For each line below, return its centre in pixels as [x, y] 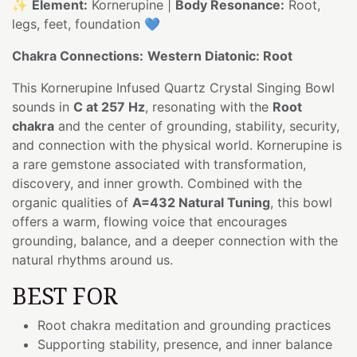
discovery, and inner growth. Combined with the [157, 183]
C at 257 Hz [109, 106]
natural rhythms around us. [92, 259]
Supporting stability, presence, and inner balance [185, 344]
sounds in [43, 106]
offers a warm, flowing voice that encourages [149, 221]
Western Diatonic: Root [220, 55]
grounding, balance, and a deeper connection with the [175, 240]
